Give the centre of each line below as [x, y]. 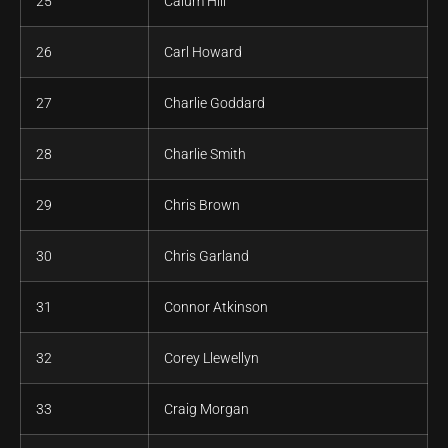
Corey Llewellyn [211, 358]
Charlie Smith [205, 154]
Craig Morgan [206, 409]
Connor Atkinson [216, 307]
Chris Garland [206, 256]
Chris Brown [202, 205]
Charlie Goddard [214, 103]
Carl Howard [203, 52]
